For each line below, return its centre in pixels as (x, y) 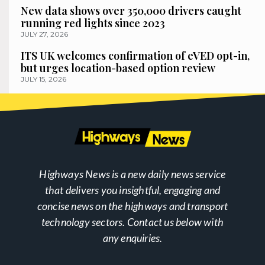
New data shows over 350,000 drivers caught (131, 10)
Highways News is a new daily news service (132, 174)
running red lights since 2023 (93, 23)
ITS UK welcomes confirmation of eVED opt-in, (135, 55)
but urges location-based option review (118, 68)
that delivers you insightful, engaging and (132, 190)
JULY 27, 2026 (44, 34)
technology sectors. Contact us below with (132, 222)
